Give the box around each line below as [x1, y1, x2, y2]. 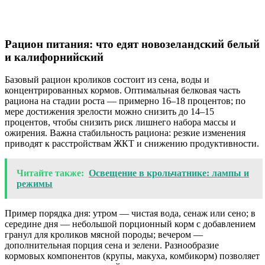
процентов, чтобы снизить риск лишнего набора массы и [5, 117, 236, 128]
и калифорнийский [5, 50, 104, 63]
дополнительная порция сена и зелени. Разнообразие [5, 240, 219, 251]
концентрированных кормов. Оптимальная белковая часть [5, 85, 240, 96]
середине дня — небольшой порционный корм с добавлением [5, 219, 256, 230]
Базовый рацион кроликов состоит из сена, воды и [5, 75, 209, 85]
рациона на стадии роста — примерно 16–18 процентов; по [5, 96, 245, 106]
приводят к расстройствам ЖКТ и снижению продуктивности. [5, 138, 259, 149]
